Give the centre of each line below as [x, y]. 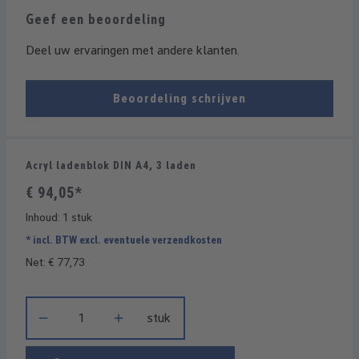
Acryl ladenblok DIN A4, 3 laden [111, 165]
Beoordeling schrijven [179, 98]
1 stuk [77, 217]
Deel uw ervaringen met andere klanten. [133, 50]
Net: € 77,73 [55, 262]
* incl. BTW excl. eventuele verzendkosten [124, 240]
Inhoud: [44, 217]
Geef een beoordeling [96, 19]
